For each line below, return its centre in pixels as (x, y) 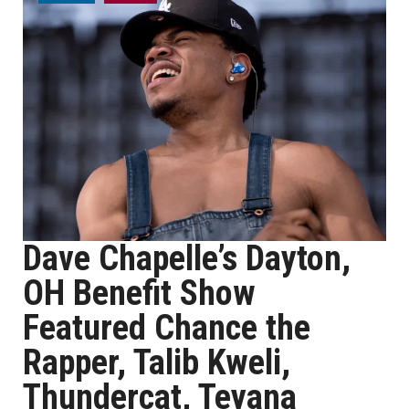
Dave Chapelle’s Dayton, (187, 258)
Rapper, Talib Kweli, (157, 362)
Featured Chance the (167, 328)
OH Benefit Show (139, 293)
